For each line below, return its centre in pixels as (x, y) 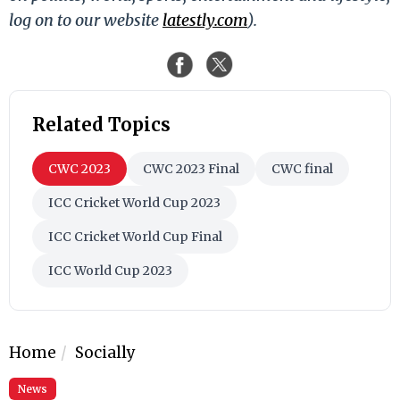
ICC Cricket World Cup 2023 (134, 202)
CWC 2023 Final (191, 168)
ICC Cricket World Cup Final (135, 236)
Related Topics (101, 124)
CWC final (302, 168)
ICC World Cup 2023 (110, 270)
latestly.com (205, 20)
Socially (105, 352)
